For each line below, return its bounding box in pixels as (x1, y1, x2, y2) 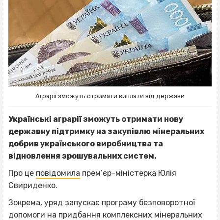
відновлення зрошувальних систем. (8, 151, 157, 161)
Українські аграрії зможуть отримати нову (8, 114, 183, 124)
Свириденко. (8, 181, 57, 191)
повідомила (36, 168, 80, 178)
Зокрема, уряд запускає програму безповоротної (8, 198, 195, 208)
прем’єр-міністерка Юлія (80, 168, 176, 178)
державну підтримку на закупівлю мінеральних (8, 127, 204, 137)
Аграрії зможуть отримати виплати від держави (35, 92, 185, 100)
